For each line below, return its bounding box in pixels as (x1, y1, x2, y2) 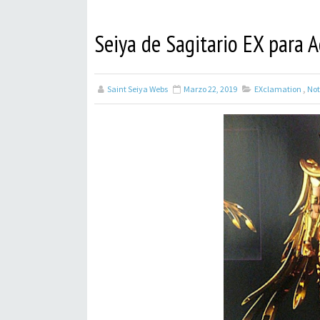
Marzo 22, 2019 (184, 84, 237, 94)
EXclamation (254, 84, 301, 94)
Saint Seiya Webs (107, 84, 168, 94)
